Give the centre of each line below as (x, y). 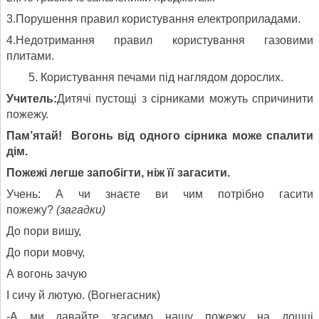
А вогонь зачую (47, 273)
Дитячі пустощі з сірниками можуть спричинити (185, 98)
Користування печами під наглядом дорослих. (162, 77)
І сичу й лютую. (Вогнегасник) (83, 295)
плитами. (30, 56)
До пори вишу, (44, 231)
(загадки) (81, 209)
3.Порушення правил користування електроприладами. (153, 19)
